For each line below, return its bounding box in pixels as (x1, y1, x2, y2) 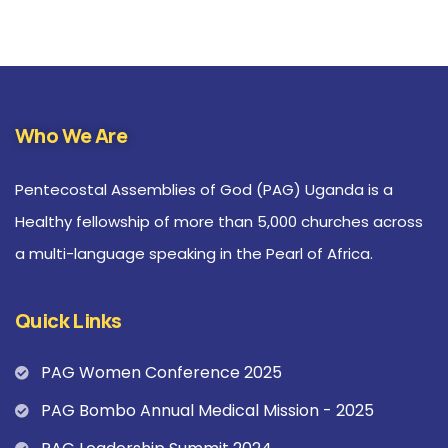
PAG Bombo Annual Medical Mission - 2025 (40, 399, 374, 423)
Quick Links (15, 307, 122, 335)
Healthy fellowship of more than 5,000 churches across (15, 211, 423, 233)
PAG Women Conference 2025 (40, 361, 282, 385)
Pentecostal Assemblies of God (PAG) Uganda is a (15, 179, 393, 201)
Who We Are (15, 122, 127, 150)
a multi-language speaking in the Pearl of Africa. (15, 243, 373, 265)
